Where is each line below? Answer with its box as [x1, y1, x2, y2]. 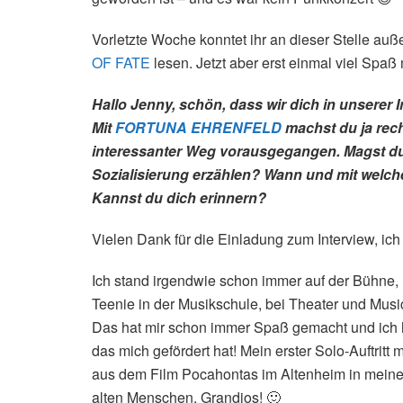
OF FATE [92, 51, 150, 73]
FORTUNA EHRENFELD [115, 116, 282, 138]
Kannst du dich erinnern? [92, 186, 266, 208]
